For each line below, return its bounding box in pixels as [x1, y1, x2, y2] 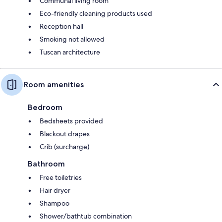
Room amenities [24, 79, 84, 89]
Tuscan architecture [40, 47, 100, 56]
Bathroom [28, 159, 65, 168]
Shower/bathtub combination [40, 211, 132, 221]
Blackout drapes [40, 129, 90, 138]
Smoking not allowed [40, 34, 105, 44]
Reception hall [40, 21, 83, 31]
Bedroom [28, 102, 62, 112]
